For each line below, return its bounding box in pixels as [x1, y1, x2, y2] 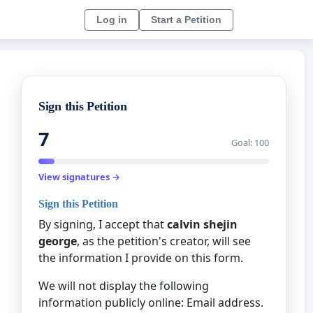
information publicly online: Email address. [38, 294, 263, 310]
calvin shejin [167, 216, 238, 232]
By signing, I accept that [38, 216, 167, 232]
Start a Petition [151, 13, 221, 25]
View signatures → [38, 170, 120, 184]
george [38, 233, 77, 249]
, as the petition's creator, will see [77, 233, 251, 249]
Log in [96, 13, 127, 25]
